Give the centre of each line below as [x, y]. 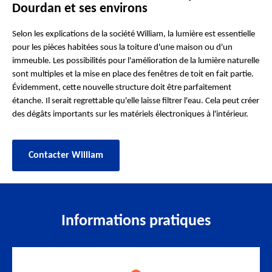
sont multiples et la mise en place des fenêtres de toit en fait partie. [133, 74]
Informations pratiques [136, 221]
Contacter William [66, 155]
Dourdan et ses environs [80, 9]
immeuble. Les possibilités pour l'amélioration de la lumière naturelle [136, 61]
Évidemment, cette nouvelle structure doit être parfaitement [122, 88]
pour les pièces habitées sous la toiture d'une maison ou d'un [122, 48]
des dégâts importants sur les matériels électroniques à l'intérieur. [130, 114]
